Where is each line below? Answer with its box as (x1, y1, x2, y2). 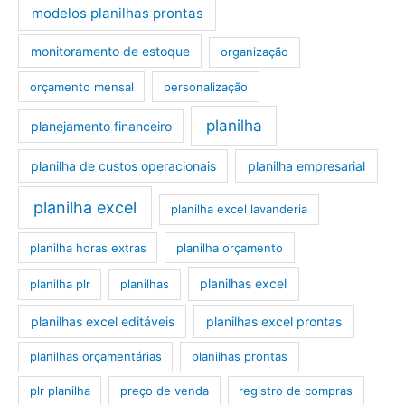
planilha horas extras (29, 240, 146, 255)
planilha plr (29, 277, 90, 292)
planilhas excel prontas (206, 313, 343, 329)
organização (221, 44, 289, 60)
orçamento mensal (29, 79, 134, 94)
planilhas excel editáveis (30, 313, 174, 329)
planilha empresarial (248, 158, 366, 174)
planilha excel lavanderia (171, 202, 308, 217)
